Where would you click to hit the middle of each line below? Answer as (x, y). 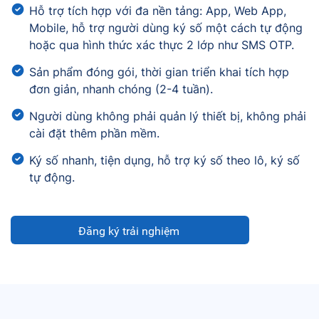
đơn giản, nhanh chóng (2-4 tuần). (121, 89)
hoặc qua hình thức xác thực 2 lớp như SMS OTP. (162, 45)
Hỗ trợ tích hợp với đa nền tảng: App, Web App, (158, 11)
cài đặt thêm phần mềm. (94, 133)
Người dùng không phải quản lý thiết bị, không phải (168, 116)
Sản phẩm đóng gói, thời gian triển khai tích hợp (159, 72)
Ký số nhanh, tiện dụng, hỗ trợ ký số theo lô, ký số (164, 160)
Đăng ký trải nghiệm (129, 231)
